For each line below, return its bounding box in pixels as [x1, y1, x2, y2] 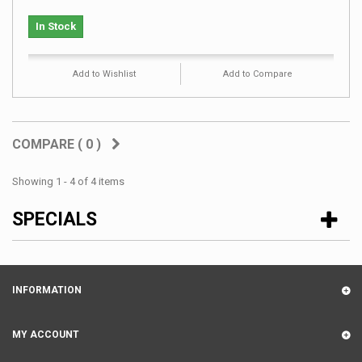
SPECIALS [12, 208, 97, 230]
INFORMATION [12, 284, 82, 296]
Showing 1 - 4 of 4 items [12, 175, 124, 187]
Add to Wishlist [73, 68, 136, 79]
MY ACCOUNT [12, 328, 79, 340]
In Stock [36, 19, 76, 32]
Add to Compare [222, 68, 293, 79]
